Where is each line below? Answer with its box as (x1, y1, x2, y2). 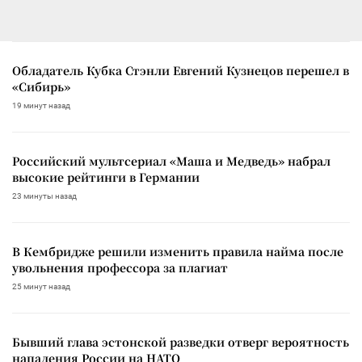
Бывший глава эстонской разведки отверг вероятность (12, 333, 349, 350)
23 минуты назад (12, 191, 77, 200)
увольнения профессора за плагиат (12, 259, 228, 276)
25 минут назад (12, 281, 70, 291)
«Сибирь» (12, 78, 70, 95)
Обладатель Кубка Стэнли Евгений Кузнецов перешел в (12, 61, 349, 78)
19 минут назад (12, 100, 70, 110)
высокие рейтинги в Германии (12, 168, 200, 185)
